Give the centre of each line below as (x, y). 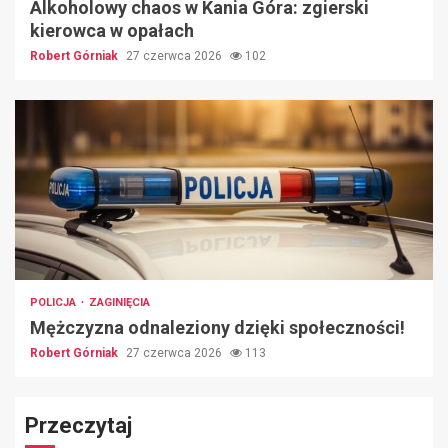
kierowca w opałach (112, 31)
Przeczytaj (78, 426)
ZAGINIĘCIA (119, 303)
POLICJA (54, 303)
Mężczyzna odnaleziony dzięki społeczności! (217, 328)
